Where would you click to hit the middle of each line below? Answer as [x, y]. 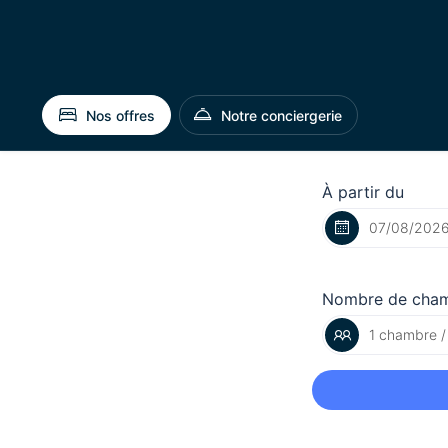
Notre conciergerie [281, 115]
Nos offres [120, 115]
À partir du [363, 192]
